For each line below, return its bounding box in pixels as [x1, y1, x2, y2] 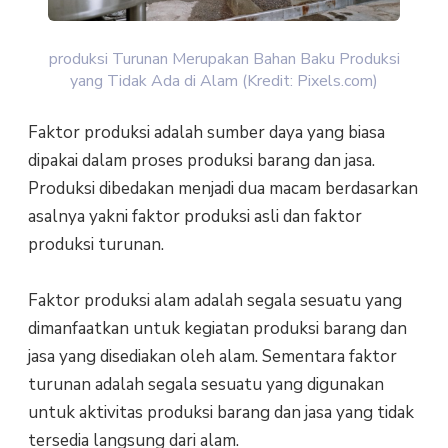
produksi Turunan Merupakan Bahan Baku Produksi [48, 48, 400, 71]
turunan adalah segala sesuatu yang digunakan [27, 373, 384, 397]
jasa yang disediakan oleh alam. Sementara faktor [27, 345, 397, 369]
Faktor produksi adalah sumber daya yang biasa [27, 120, 385, 144]
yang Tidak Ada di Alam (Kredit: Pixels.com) [70, 70, 378, 93]
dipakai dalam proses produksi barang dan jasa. [27, 148, 375, 172]
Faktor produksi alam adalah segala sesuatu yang [27, 289, 402, 313]
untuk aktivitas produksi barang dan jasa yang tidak [27, 401, 414, 425]
